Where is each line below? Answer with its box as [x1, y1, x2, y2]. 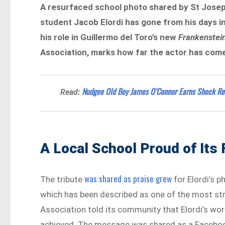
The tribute [40, 174, 85, 185]
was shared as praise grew [84, 172, 172, 185]
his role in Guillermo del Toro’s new [40, 32, 179, 43]
